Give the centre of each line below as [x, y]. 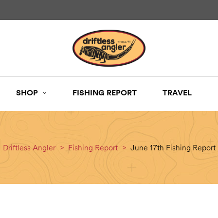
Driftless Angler [29, 148]
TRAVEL [177, 93]
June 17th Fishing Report [173, 148]
